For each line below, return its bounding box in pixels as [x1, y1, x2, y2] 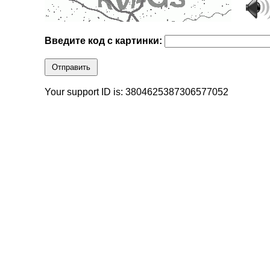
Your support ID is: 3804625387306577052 [45, 87, 229, 98]
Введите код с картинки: [45, 36, 165, 46]
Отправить [52, 63, 91, 72]
